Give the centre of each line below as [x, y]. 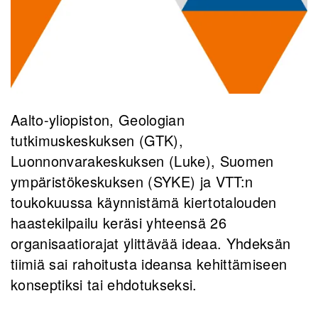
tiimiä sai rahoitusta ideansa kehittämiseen [149, 264]
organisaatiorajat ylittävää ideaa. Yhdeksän [151, 243]
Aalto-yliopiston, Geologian [98, 120]
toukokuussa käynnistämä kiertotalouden [144, 202]
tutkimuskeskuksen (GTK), [97, 141]
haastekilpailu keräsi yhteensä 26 [119, 223]
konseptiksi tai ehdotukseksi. [104, 285]
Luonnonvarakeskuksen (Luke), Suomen [142, 161]
